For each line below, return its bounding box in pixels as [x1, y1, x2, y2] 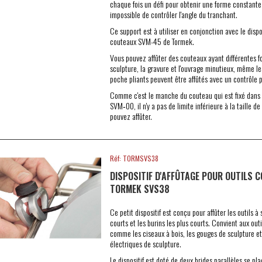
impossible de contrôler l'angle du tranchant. [109, 8, 237, 20]
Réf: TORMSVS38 [109, 153, 158, 163]
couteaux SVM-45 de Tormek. [109, 35, 194, 47]
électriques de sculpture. [109, 237, 181, 250]
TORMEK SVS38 [109, 182, 170, 196]
